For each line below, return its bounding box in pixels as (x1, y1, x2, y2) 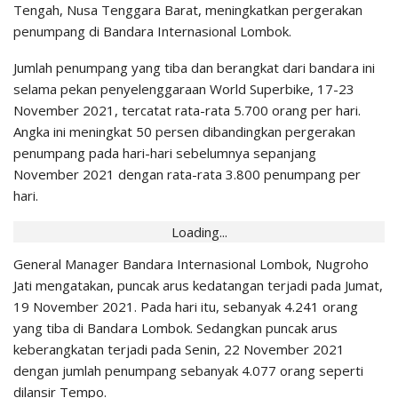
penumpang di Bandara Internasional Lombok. (13, 22, 291, 41)
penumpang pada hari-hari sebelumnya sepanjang (13, 144, 316, 163)
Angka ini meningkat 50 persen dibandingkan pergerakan (13, 123, 355, 141)
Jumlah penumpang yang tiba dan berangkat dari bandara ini (13, 59, 375, 77)
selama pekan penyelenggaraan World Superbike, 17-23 (13, 80, 354, 99)
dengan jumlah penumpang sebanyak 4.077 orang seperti (13, 362, 363, 380)
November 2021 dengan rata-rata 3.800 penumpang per (13, 165, 361, 184)
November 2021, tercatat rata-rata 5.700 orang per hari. (13, 101, 361, 120)
